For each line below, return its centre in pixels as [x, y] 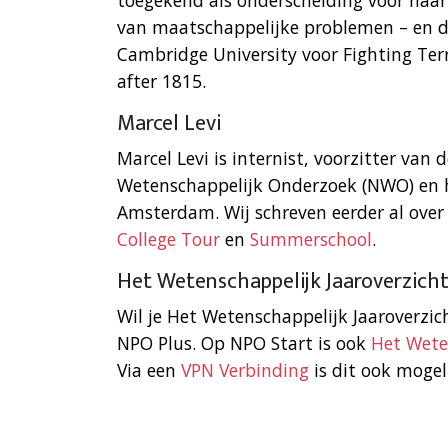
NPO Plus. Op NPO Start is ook [244, 343]
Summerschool [311, 239]
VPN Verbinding [245, 370]
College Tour [168, 239]
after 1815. [161, 81]
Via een [149, 370]
